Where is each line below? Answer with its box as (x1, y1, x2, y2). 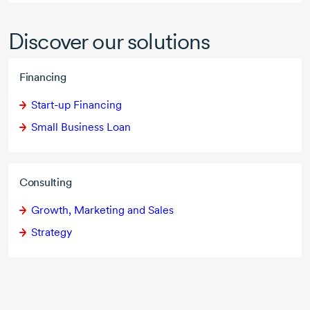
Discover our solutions (8, 28, 210, 55)
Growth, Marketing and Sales (31, 203, 174, 217)
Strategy (31, 226, 72, 239)
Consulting (19, 176, 72, 190)
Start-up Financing (31, 98, 122, 112)
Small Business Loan (31, 120, 131, 134)
